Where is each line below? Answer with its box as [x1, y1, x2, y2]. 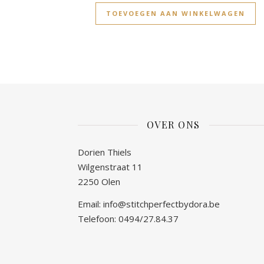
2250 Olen [78, 176, 120, 188]
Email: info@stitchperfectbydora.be [78, 198, 220, 210]
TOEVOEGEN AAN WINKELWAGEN [106, 9, 246, 18]
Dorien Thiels [78, 146, 131, 159]
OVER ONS [146, 118, 200, 131]
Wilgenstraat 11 [78, 161, 143, 173]
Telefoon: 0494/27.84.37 [78, 213, 179, 225]
